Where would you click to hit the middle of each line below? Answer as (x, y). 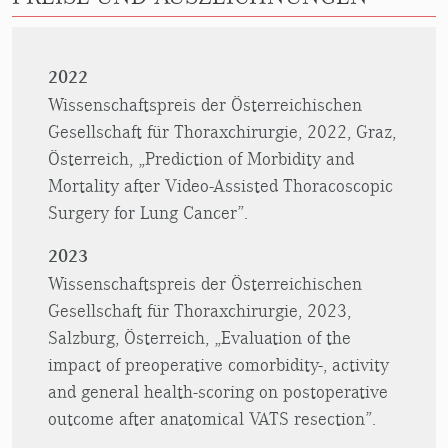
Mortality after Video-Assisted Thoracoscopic (220, 186)
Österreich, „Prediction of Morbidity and (201, 159)
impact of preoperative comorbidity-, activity (218, 365)
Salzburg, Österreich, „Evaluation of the (199, 338)
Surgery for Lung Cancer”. (148, 213)
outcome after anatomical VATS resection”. (212, 419)
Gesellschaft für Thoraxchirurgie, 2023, (199, 311)
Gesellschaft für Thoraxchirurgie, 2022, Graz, (222, 132)
